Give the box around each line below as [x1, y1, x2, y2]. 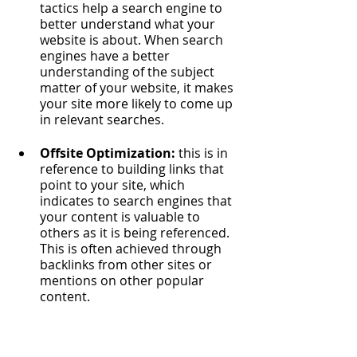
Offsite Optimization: [40, 144, 178, 162]
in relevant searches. [40, 111, 167, 128]
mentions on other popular [40, 272, 207, 289]
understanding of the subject [40, 63, 218, 80]
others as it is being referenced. [40, 224, 233, 241]
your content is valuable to [40, 208, 203, 226]
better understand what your [40, 15, 218, 33]
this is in [178, 144, 231, 162]
